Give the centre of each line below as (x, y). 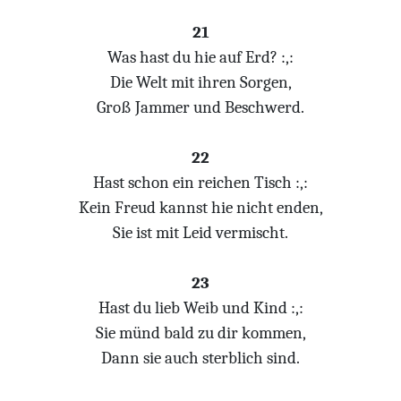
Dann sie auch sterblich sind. (200, 358)
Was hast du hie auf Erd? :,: (200, 57)
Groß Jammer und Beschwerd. (200, 107)
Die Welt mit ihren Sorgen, (200, 82)
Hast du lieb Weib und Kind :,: (200, 308)
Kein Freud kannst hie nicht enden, (200, 208)
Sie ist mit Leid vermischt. (200, 233)
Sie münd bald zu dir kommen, (200, 333)
